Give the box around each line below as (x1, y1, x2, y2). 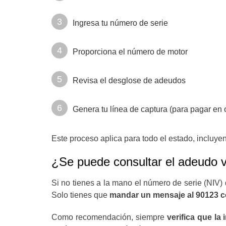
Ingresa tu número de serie (73, 19, 168, 27)
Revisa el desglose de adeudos (73, 76, 186, 85)
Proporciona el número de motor (73, 47, 188, 56)
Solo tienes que (51, 191, 109, 199)
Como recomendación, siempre (51, 213, 167, 221)
